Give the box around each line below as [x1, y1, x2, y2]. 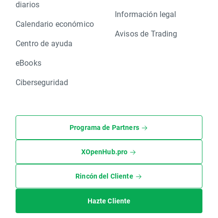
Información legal [115, 9, 177, 19]
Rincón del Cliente [75, 171, 133, 181]
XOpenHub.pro [81, 147, 128, 157]
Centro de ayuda [16, 38, 73, 49]
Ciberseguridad [16, 77, 69, 88]
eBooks [16, 57, 41, 68]
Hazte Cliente [87, 196, 131, 206]
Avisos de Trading [115, 28, 178, 39]
